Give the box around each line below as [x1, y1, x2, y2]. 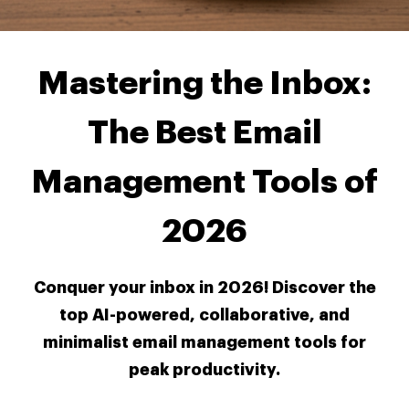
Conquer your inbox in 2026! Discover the [33, 279, 376, 297]
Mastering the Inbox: [37, 67, 372, 100]
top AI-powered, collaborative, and [59, 307, 350, 324]
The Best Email [87, 116, 322, 150]
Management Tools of [31, 165, 378, 199]
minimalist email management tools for [43, 334, 366, 351]
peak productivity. [129, 362, 280, 379]
